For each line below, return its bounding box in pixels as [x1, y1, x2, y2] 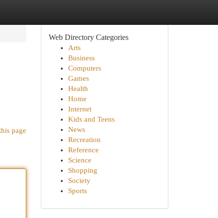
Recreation [68, 136, 101, 144]
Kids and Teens [68, 115, 115, 123]
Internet [68, 105, 91, 113]
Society [68, 177, 91, 184]
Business [68, 54, 95, 62]
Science [68, 156, 91, 164]
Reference [68, 146, 99, 154]
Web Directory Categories [48, 33, 128, 41]
